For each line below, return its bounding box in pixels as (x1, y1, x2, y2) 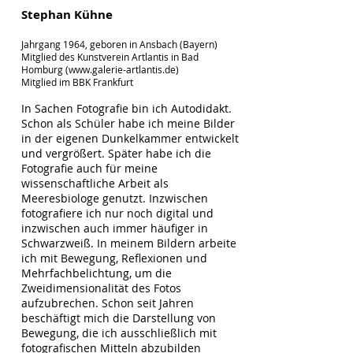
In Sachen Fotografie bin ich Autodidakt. (21, 101, 232, 116)
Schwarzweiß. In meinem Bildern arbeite (21, 236, 236, 251)
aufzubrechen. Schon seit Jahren (21, 295, 194, 310)
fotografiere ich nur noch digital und (21, 206, 214, 221)
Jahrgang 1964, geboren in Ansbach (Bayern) (21, 38, 217, 50)
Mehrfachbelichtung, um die (21, 266, 172, 281)
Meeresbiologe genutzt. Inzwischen (21, 191, 208, 206)
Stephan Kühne (21, 6, 113, 23)
